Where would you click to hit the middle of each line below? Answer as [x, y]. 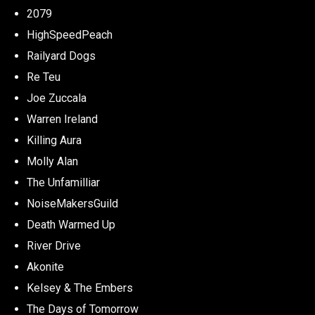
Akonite [45, 266]
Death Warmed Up [71, 224]
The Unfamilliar [63, 182]
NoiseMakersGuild [72, 203]
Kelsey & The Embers [79, 288]
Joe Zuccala [56, 98]
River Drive [53, 245]
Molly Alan [52, 161]
